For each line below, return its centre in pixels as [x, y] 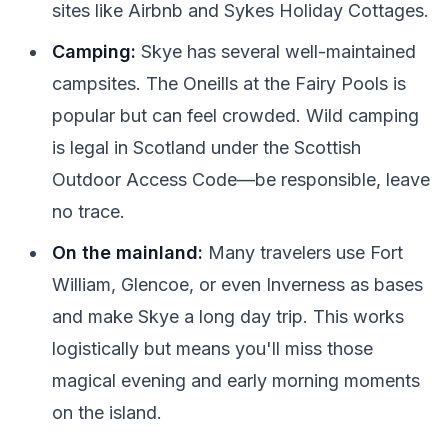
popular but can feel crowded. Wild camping [235, 115]
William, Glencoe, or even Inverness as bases [237, 284]
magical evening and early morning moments [236, 380]
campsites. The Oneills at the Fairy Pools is [229, 83]
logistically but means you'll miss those [212, 348]
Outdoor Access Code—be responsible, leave [241, 179]
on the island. [107, 412]
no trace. [88, 211]
